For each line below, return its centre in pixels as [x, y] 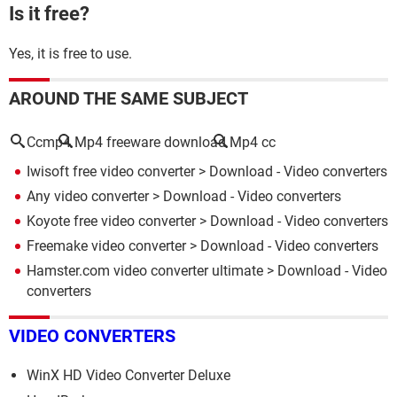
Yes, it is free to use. [70, 53]
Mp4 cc [253, 142]
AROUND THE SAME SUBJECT [128, 98]
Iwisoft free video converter [111, 171]
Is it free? [49, 13]
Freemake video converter [106, 245]
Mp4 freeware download [150, 142]
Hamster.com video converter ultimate [145, 270]
